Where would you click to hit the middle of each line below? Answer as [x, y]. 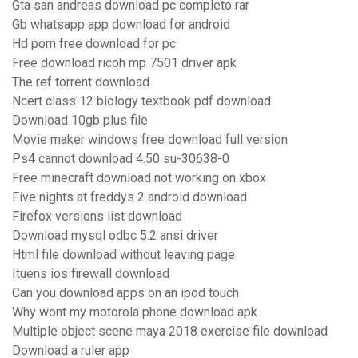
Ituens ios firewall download [91, 274]
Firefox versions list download [97, 217]
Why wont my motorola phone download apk [135, 312]
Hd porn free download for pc [94, 44]
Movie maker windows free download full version [150, 140]
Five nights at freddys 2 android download [129, 197]
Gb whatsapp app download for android [121, 25]
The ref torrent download [81, 82]
